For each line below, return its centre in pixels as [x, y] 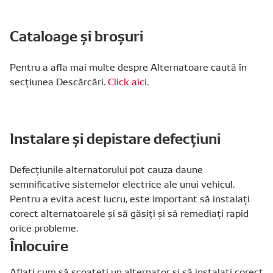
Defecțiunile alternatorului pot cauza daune [106, 169]
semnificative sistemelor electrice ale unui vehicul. [122, 183]
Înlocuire [39, 244]
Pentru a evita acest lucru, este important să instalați [130, 198]
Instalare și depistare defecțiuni [115, 137]
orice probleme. [44, 227]
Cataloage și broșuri [76, 35]
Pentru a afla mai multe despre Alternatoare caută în [128, 66]
